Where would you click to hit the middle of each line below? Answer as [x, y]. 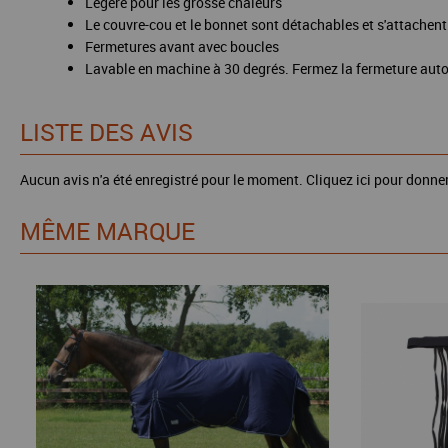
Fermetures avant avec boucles [182, 46]
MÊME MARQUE [107, 231]
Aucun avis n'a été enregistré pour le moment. [163, 179]
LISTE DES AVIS [106, 132]
